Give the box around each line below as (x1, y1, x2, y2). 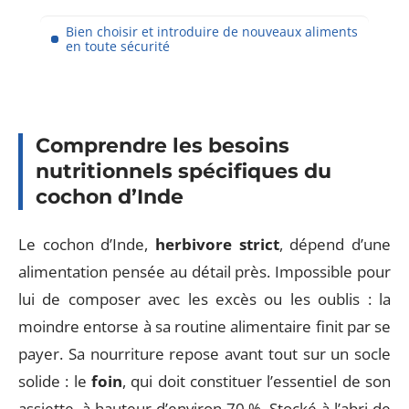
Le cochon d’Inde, (18, 233, 155, 255)
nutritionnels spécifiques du (36, 159, 331, 184)
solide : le (18, 370, 91, 392)
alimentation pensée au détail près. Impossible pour (18, 260, 391, 282)
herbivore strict (155, 233, 279, 255)
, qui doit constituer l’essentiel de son (122, 370, 391, 392)
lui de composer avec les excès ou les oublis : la (18, 288, 391, 309)
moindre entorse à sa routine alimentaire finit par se (18, 315, 391, 337)
